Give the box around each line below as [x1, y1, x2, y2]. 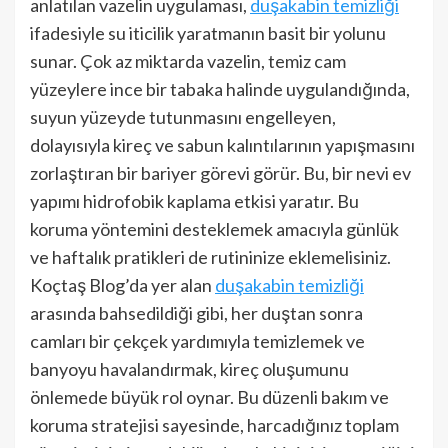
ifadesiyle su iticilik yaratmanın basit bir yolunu [30, 22, 386, 44]
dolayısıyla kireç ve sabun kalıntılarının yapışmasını [30, 134, 415, 156]
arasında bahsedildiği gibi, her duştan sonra [30, 302, 363, 324]
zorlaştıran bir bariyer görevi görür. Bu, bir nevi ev [30, 162, 411, 184]
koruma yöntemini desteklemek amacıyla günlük [30, 218, 399, 240]
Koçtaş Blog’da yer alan [30, 274, 215, 296]
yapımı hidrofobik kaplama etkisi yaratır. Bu [30, 190, 359, 212]
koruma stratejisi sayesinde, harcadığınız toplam [30, 414, 399, 436]
